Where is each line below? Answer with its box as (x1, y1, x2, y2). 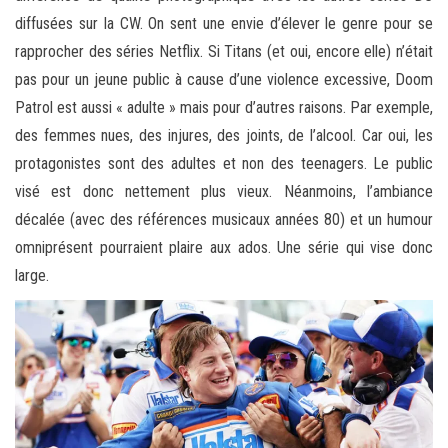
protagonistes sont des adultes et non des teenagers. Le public (15, 154, 433, 174)
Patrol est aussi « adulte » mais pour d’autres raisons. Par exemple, (15, 98, 433, 118)
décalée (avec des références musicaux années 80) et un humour (15, 210, 433, 230)
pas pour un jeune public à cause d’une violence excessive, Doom (15, 70, 433, 90)
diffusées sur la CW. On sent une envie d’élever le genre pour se (15, 14, 433, 34)
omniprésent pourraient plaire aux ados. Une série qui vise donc (15, 238, 433, 258)
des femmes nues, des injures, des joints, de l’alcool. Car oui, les (15, 126, 433, 146)
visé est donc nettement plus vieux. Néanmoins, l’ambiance (15, 182, 433, 202)
